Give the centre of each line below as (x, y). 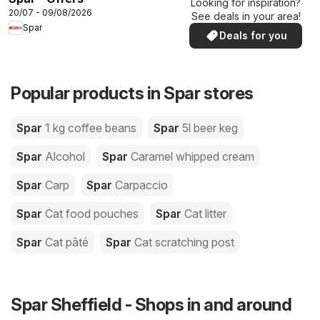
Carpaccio (141, 185)
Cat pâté (67, 242)
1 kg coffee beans (91, 127)
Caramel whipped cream (192, 156)
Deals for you (253, 36)
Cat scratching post (184, 242)
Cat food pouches (92, 213)
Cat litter (205, 213)
